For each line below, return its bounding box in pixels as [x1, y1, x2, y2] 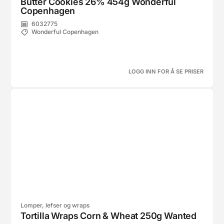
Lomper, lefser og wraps [20, 201, 89, 209]
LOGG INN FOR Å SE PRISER [128, 68, 203, 75]
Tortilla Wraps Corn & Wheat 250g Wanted [20, 210, 196, 221]
